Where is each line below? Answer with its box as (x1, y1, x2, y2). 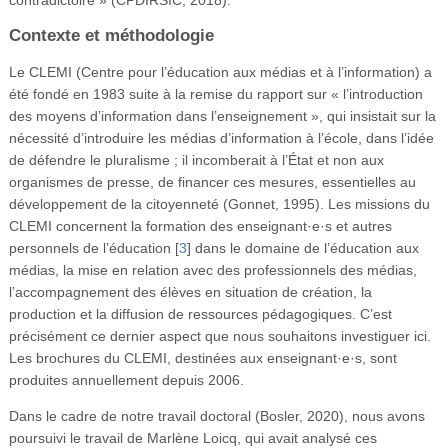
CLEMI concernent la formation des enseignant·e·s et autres (8, 217, 392, 234)
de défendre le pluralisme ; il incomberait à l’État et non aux (8, 151, 384, 168)
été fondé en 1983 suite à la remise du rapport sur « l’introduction (8, 85, 423, 102)
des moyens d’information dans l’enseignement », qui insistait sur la (8, 107, 436, 124)
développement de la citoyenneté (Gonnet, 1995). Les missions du (8, 195, 430, 212)
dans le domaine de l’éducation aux (190, 239, 419, 256)
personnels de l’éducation (8, 239, 171, 256)
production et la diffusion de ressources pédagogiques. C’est (8, 305, 392, 322)
